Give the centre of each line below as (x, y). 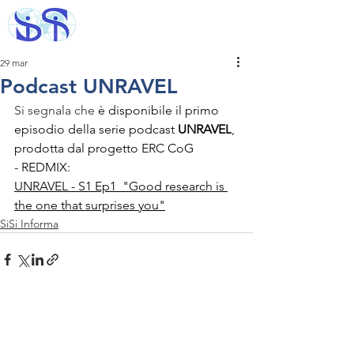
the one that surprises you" (90, 205)
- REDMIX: (42, 167)
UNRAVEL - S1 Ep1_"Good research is (121, 186)
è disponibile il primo (160, 110)
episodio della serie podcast (96, 129)
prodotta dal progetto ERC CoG (105, 148)
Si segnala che (56, 110)
